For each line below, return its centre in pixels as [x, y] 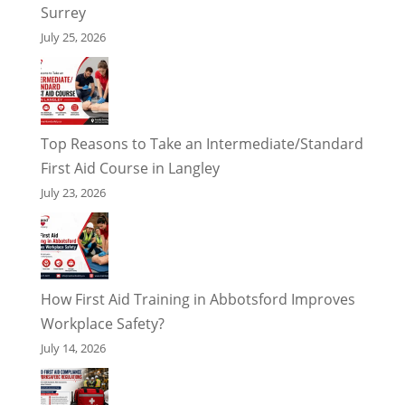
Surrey [63, 13]
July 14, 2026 [73, 348]
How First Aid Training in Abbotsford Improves [198, 299]
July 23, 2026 [73, 193]
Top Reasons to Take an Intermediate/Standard [202, 144]
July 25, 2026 [73, 37]
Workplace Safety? [102, 324]
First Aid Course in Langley [130, 168]
